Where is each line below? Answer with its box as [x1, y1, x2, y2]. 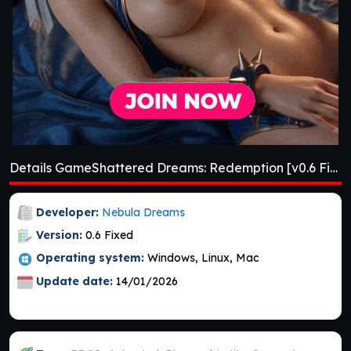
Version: [33, 227, 85, 242]
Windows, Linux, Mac [147, 251, 259, 266]
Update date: [33, 273, 116, 288]
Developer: [33, 204, 102, 219]
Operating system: [33, 251, 147, 266]
